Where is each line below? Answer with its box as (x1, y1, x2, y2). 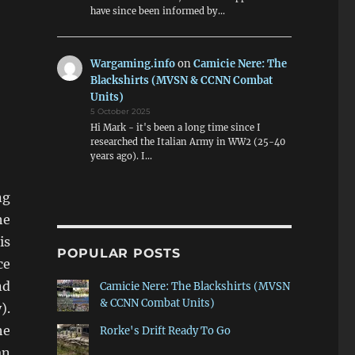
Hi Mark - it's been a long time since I (90, 121, 261, 133)
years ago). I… (90, 150, 153, 162)
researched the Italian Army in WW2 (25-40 (90, 136, 286, 147)
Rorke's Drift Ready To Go (99, 324, 231, 338)
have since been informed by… (90, 6, 226, 17)
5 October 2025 (90, 106, 151, 116)
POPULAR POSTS (56, 246, 181, 261)
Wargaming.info (90, 56, 176, 71)
